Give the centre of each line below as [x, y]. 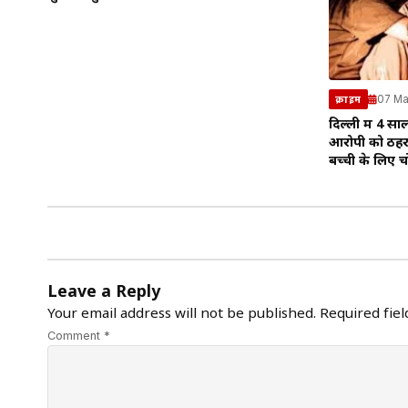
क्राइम [348, 100]
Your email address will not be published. [182, 315]
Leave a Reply [104, 293]
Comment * [79, 336]
